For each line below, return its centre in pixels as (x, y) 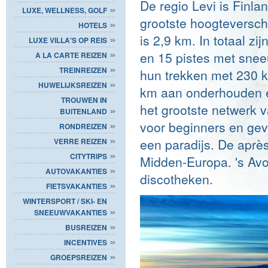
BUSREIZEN (86, 227)
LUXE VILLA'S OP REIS (68, 40)
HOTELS (93, 25)
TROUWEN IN (84, 100)
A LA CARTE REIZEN (71, 55)
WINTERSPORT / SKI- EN (65, 201)
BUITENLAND (83, 111)
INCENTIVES (86, 242)
